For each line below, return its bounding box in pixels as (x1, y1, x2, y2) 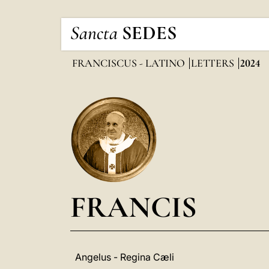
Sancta (70, 18, 118, 44)
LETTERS (191, 56, 237, 70)
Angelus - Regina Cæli (75, 251, 174, 263)
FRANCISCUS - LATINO (72, 56, 187, 70)
